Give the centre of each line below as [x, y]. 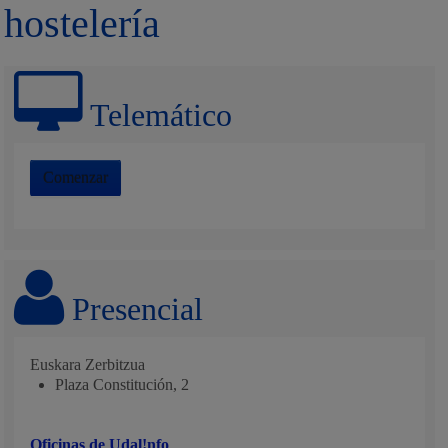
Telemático [158, 115]
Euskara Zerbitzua [88, 364]
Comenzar [76, 177]
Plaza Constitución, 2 [122, 384]
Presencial [134, 309]
